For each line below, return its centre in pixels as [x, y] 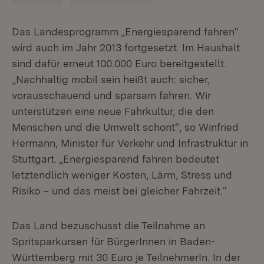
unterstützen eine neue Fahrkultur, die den [113, 111]
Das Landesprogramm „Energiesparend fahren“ [125, 32]
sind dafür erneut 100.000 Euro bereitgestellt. [119, 63]
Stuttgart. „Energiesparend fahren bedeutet [115, 159]
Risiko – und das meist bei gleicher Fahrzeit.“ [119, 191]
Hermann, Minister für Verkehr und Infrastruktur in [130, 143]
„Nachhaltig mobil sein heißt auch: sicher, [111, 79]
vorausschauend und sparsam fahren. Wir [111, 95]
